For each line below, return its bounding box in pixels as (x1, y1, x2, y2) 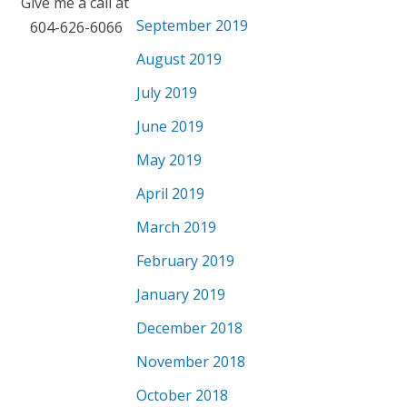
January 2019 (136, 284, 225, 304)
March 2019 (136, 217, 216, 237)
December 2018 (136, 318, 243, 338)
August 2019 (136, 49, 222, 69)
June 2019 (136, 116, 203, 136)
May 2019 (136, 150, 202, 170)
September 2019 (136, 15, 248, 35)
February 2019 (136, 251, 234, 271)
